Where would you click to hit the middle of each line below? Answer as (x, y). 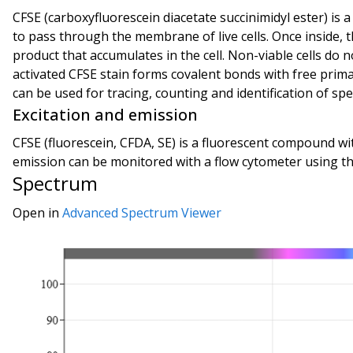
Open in (37, 212)
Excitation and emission (105, 115)
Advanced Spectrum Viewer (142, 212)
